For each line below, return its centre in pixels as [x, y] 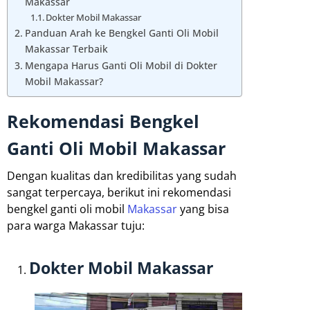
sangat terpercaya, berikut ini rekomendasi [119, 193]
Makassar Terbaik [66, 49]
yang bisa [203, 209]
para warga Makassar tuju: [76, 226]
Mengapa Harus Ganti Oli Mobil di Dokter [121, 66]
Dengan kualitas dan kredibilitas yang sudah [122, 176]
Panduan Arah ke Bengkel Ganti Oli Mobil [121, 33]
